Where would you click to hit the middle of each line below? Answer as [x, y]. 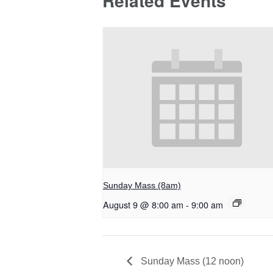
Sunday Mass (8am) [142, 185]
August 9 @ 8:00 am [143, 204]
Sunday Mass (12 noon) [191, 261]
